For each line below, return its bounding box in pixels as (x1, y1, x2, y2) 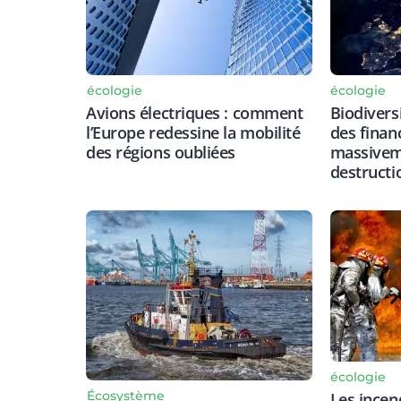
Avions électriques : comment (86, 101, 303, 124)
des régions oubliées (86, 141, 236, 163)
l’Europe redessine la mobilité (86, 121, 301, 143)
